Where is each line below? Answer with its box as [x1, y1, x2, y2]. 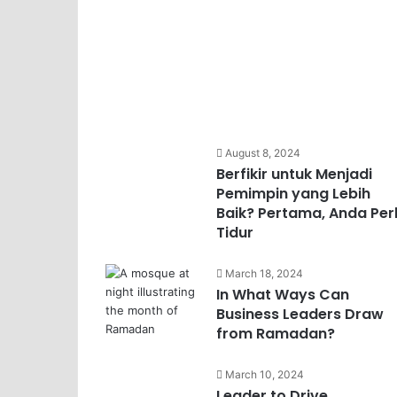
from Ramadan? [215, 323, 335, 344]
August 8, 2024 [224, 146, 300, 160]
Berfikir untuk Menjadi [215, 164, 372, 184]
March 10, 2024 [224, 368, 304, 381]
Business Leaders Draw [215, 304, 384, 324]
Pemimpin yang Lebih [215, 183, 370, 204]
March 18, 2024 [224, 267, 303, 280]
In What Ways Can [215, 284, 349, 305]
